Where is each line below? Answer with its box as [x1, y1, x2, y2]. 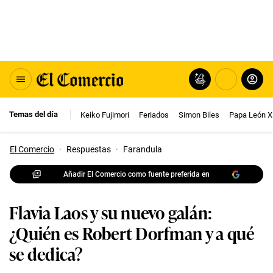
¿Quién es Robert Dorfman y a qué [9, 220, 255, 245]
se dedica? [9, 241, 83, 266]
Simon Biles [179, 110, 219, 119]
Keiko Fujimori [80, 110, 129, 119]
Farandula [123, 144, 162, 154]
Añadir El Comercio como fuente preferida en [63, 169, 210, 179]
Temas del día [9, 110, 58, 119]
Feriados [139, 110, 169, 119]
